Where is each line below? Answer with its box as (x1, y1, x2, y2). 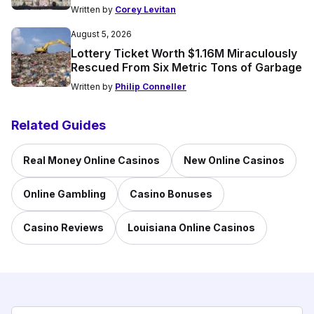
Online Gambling (23, 188, 106, 200)
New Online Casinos (184, 154, 285, 167)
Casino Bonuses (130, 188, 212, 200)
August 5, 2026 (71, 29, 132, 40)
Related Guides (11, 118, 106, 133)
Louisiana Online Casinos (128, 221, 255, 234)
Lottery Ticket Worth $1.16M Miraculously (71, 46, 297, 61)
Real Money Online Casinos (23, 154, 160, 167)
